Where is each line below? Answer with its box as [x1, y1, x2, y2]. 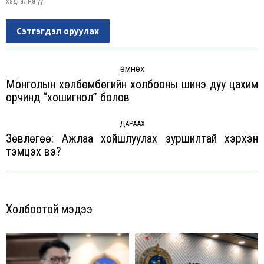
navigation [6, 64, 66, 80]
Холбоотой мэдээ [6, 202, 93, 216]
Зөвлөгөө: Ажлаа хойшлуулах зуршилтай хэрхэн [6, 131, 258, 146]
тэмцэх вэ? [6, 144, 61, 159]
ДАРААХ [119, 119, 145, 128]
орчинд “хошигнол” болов [6, 90, 130, 104]
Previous [131, 85, 164, 97]
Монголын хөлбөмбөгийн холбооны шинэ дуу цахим [6, 77, 258, 91]
